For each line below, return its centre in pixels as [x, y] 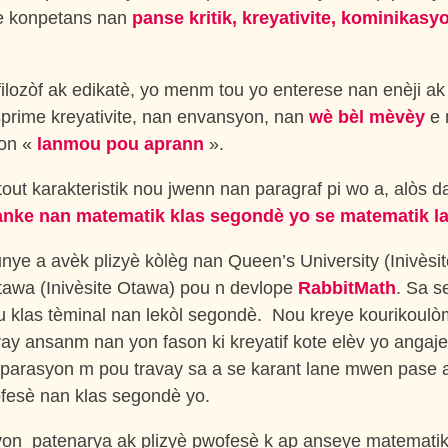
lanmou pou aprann [120, 144]
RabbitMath [347, 288]
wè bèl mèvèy [367, 117]
